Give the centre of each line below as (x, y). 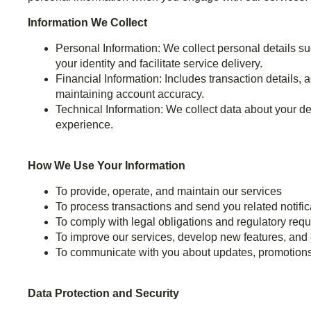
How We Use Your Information (107, 166)
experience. (84, 125)
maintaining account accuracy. (130, 94)
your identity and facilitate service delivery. (159, 64)
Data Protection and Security (103, 294)
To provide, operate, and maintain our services (169, 192)
